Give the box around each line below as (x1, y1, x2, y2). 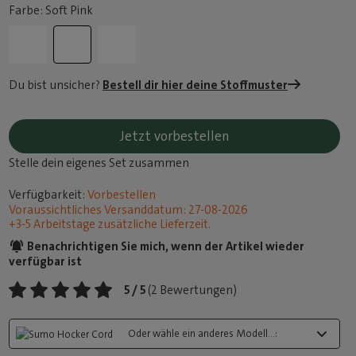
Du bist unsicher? (9, 77, 103, 93)
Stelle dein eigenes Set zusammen (9, 155, 190, 171)
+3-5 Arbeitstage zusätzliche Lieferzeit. (9, 216, 211, 232)
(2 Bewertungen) (148, 282, 238, 298)
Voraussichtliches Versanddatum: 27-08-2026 (9, 202, 249, 218)
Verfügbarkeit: (9, 187, 86, 203)
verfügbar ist (9, 253, 83, 269)
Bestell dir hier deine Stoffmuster (103, 77, 288, 93)
